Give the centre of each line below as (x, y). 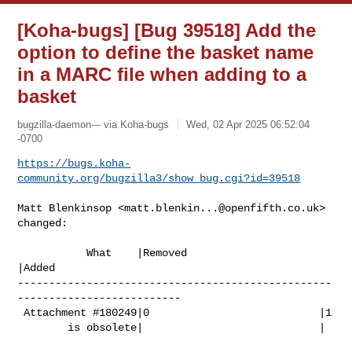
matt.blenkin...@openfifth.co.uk (222, 208)
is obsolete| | (43, 327)
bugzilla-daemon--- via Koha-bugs (93, 124)
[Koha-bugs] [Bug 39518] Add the (167, 30)
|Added (37, 268)
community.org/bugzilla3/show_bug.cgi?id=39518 (159, 178)
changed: (43, 223)
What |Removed (52, 253)
